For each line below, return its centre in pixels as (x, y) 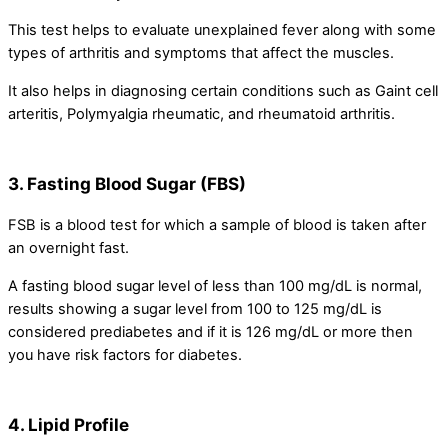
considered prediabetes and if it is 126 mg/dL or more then (210, 331)
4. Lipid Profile (68, 424)
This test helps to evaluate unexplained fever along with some (222, 30)
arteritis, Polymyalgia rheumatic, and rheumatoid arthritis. (201, 113)
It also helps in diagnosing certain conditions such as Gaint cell (223, 90)
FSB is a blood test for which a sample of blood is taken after (217, 224)
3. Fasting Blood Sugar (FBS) (127, 183)
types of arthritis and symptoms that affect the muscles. (201, 53)
